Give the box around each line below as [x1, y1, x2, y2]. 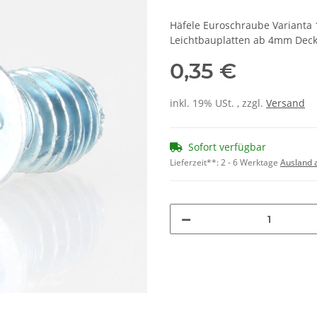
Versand [266, 96, 305, 110]
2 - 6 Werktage [221, 156, 280, 169]
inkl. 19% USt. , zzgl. [170, 96, 266, 110]
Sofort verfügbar [188, 140, 266, 154]
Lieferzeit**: [170, 156, 221, 169]
